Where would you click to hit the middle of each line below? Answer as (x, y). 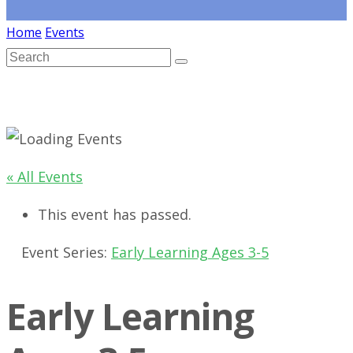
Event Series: (66, 252)
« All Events (45, 176)
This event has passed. (115, 214)
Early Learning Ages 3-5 (190, 252)
